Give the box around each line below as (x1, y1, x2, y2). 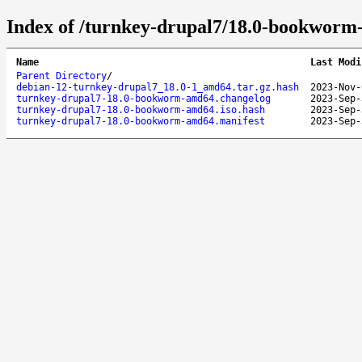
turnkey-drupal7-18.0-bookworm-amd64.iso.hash (16, 103, 265, 116)
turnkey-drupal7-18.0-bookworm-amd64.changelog (16, 92, 271, 104)
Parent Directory (16, 69, 107, 82)
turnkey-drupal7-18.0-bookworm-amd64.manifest (16, 115, 265, 127)
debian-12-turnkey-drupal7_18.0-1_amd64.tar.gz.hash (16, 81, 299, 93)
